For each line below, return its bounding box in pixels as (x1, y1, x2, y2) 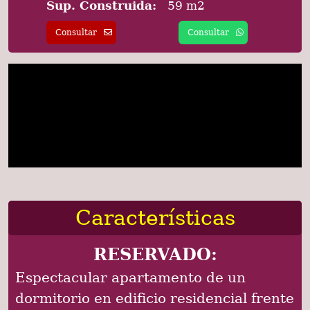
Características (75, 206, 235, 230)
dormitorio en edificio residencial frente (15, 289, 294, 307)
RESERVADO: (93, 244, 217, 264)
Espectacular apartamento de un (15, 268, 246, 286)
